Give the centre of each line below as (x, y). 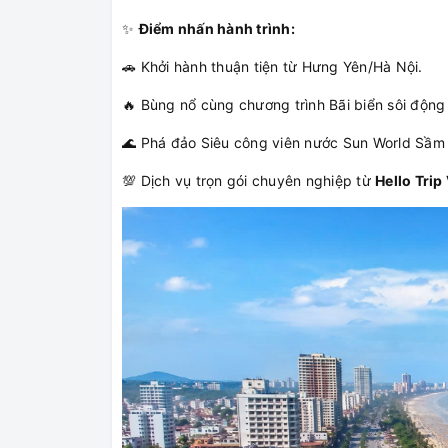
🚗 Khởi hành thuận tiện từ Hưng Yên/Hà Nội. (272, 67)
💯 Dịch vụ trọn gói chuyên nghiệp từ (248, 181)
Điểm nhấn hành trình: (216, 29)
